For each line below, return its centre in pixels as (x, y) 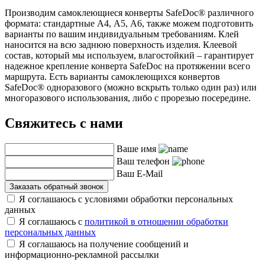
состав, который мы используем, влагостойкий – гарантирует (129, 56)
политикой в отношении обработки (156, 221)
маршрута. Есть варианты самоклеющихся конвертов (112, 77)
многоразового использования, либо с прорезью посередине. (128, 98)
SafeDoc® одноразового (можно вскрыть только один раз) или (131, 88)
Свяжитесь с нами (64, 123)
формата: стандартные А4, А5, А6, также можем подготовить (129, 24)
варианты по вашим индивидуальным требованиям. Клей (122, 34)
